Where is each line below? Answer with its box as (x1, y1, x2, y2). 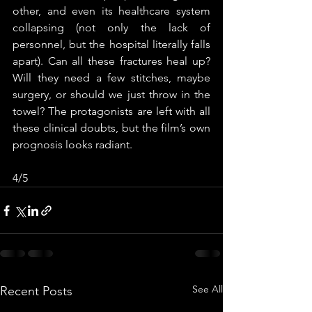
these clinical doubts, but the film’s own (13, 121, 210, 134)
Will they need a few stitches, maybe (13, 71, 210, 84)
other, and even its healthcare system (13, 4, 210, 17)
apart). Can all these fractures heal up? (13, 54, 210, 68)
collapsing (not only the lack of (13, 21, 210, 34)
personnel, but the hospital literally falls (13, 38, 210, 51)
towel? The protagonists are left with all (13, 104, 210, 118)
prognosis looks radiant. (13, 138, 135, 151)
